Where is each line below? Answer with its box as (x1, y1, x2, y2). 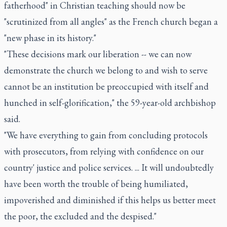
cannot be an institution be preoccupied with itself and (4, 81, 209, 92)
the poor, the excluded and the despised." (4, 210, 157, 222)
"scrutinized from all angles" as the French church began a (4, 16, 218, 27)
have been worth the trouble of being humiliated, (4, 178, 188, 190)
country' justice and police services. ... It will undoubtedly (4, 162, 214, 173)
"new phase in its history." (4, 32, 96, 44)
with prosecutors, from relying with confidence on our (4, 145, 204, 157)
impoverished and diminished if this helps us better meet (4, 194, 216, 206)
